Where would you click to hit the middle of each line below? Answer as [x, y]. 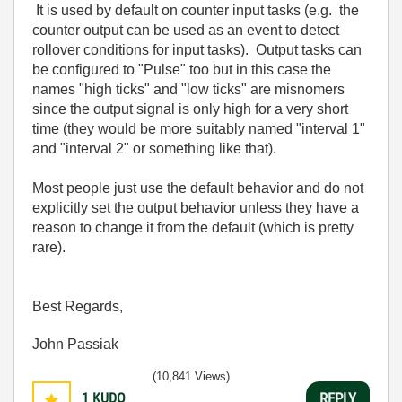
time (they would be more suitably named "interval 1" [199, 128]
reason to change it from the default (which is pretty [193, 227]
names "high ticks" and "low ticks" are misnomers [188, 89]
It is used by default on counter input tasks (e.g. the [196, 10]
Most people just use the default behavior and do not [198, 188]
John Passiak [75, 344]
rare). [49, 247]
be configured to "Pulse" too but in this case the [182, 69]
